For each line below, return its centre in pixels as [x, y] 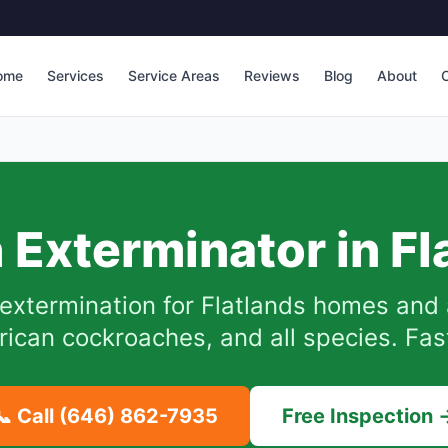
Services [75, 75]
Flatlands [253, 305]
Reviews [271, 75]
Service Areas [173, 75]
